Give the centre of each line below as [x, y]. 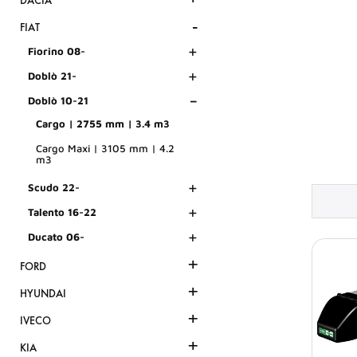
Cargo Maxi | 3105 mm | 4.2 [105, 149]
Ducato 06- [56, 237]
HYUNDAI [43, 294]
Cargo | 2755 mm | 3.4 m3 [103, 124]
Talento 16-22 [62, 212]
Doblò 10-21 [58, 101]
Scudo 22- [54, 188]
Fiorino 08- [57, 51]
